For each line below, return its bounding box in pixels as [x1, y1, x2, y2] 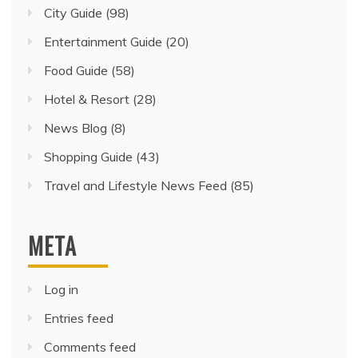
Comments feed [44, 339, 136, 356]
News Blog [44, 120, 107, 137]
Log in [44, 281, 78, 298]
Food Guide [44, 62, 108, 79]
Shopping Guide [44, 149, 133, 165]
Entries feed [44, 310, 113, 327]
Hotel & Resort [44, 91, 129, 108]
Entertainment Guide [44, 34, 162, 50]
